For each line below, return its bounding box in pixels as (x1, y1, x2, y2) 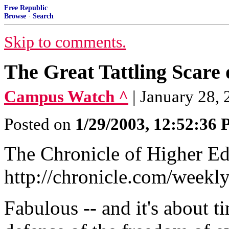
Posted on (4, 115, 75, 133)
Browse (4, 12, 26, 20)
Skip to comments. (4, 33, 126, 51)
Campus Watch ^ (4, 87, 128, 106)
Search (33, 12, 54, 20)
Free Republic (4, 4, 48, 12)
